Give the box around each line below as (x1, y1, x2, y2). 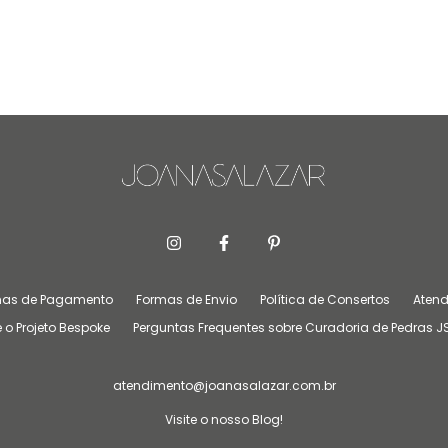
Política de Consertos (259, 290, 390, 308)
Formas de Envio (135, 290, 237, 308)
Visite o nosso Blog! (165, 410, 283, 428)
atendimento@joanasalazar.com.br (112, 376, 336, 394)
